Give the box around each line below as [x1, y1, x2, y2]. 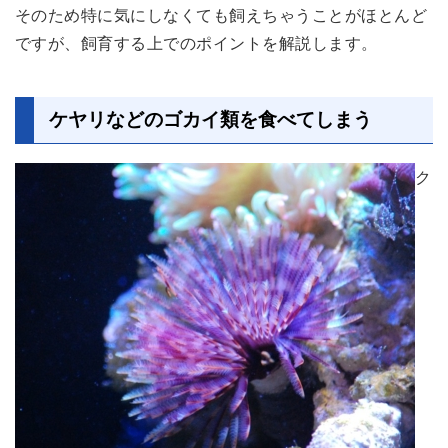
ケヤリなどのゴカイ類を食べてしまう [49, 108, 372, 132]
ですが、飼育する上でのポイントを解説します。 [15, 33, 378, 54]
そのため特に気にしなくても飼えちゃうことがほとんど [15, 5, 427, 26]
